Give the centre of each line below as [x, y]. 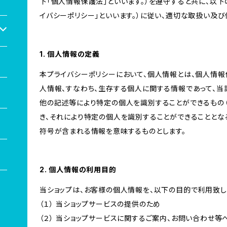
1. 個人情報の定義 [70, 54]
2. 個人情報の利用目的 [78, 169]
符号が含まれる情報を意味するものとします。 [113, 131]
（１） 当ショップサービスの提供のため [100, 204]
